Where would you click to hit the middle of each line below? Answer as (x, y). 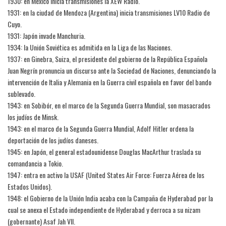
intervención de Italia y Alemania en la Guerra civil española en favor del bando (109, 82)
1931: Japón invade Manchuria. (46, 36)
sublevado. (21, 94)
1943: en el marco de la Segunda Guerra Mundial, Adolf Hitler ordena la (101, 128)
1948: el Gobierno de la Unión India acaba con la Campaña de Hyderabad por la (110, 198)
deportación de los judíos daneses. (53, 140)
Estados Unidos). (30, 186)
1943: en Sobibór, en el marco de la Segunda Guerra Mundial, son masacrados (109, 105)
